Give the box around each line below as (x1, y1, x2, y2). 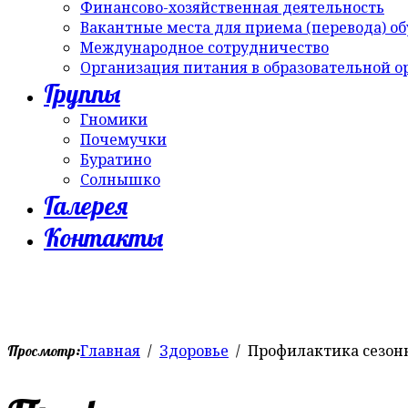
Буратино (80, 149, 151, 169)
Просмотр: (7, 342, 80, 360)
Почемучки (80, 129, 167, 149)
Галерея (44, 189, 127, 221)
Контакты (44, 221, 163, 253)
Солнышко (80, 169, 160, 189)
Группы (44, 77, 120, 109)
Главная (80, 341, 140, 361)
